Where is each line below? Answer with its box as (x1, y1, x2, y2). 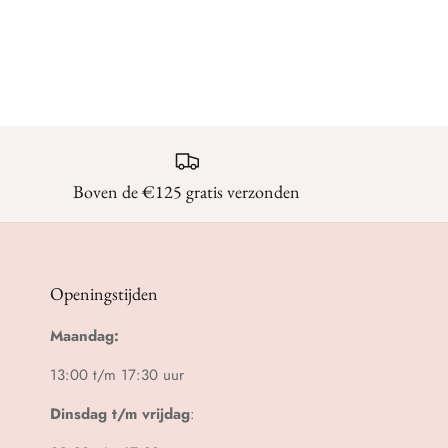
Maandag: (50, 324, 119, 347)
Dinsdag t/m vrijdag (50, 402, 190, 425)
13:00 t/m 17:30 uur (50, 363, 184, 386)
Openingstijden (50, 281, 158, 305)
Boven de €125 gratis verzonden (73, 179, 301, 203)
